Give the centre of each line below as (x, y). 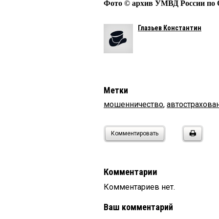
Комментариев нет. (139, 187)
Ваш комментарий (138, 207)
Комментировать (135, 134)
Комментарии (131, 172)
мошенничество (133, 105)
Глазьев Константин (170, 28)
